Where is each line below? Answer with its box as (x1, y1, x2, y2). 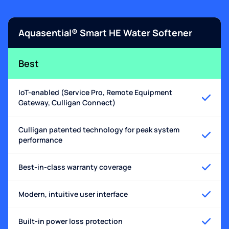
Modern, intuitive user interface (18, 189, 128, 199)
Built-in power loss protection (18, 216, 123, 226)
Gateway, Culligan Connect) (18, 98, 116, 108)
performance (18, 135, 62, 145)
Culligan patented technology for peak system (18, 125, 179, 135)
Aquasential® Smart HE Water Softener (18, 27, 192, 39)
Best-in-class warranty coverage (18, 162, 131, 172)
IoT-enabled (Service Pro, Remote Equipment (18, 87, 172, 98)
